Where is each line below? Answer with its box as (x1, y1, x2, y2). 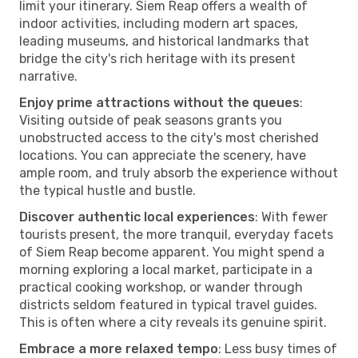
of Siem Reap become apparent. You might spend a (19, 244, 324, 260)
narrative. (19, 68, 78, 84)
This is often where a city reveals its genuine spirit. (19, 314, 327, 330)
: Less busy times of (218, 340, 337, 356)
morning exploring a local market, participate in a (19, 261, 312, 277)
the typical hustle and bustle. (19, 182, 196, 198)
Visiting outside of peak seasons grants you (19, 112, 282, 128)
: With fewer (255, 209, 328, 225)
